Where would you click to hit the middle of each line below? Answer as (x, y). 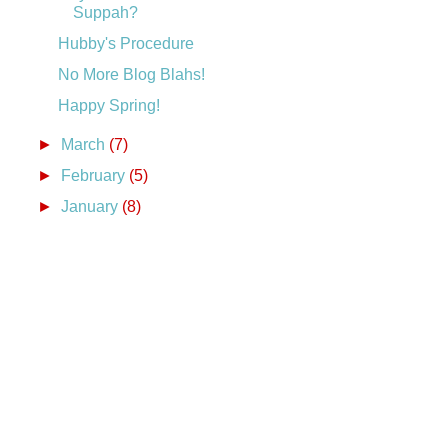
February (95, 175)
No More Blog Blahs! (131, 74)
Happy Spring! (108, 105)
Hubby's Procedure (125, 43)
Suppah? (105, 12)
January (92, 206)
